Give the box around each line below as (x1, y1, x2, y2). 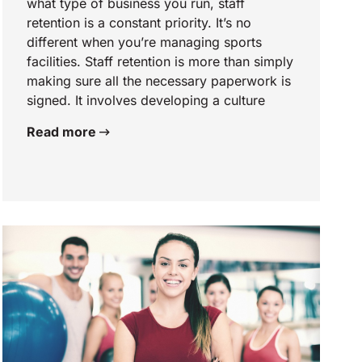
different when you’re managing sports (26, 34, 262, 51)
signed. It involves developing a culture (26, 92, 265, 109)
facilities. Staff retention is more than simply (26, 53, 293, 70)
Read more (26, 124, 99, 141)
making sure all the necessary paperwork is (26, 73, 291, 90)
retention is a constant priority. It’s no (26, 15, 251, 32)
